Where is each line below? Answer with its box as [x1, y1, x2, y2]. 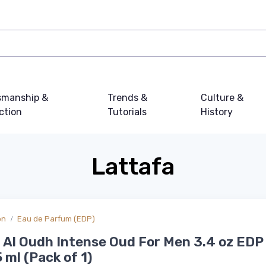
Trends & [107, 92, 148, 103]
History [200, 106, 233, 118]
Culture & [200, 92, 243, 103]
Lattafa [91, 153, 175, 180]
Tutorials [107, 106, 147, 118]
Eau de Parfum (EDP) [17, 214, 95, 223]
